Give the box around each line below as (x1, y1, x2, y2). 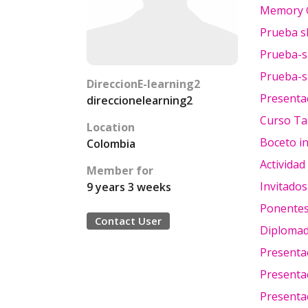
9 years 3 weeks (87, 179, 171, 195)
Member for (87, 163, 153, 178)
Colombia (87, 136, 135, 151)
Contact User (95, 214, 162, 228)
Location (87, 120, 135, 135)
